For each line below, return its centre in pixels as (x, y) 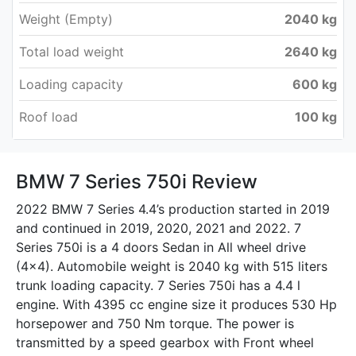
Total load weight (72, 51)
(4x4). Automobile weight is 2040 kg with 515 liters (172, 266)
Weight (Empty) (66, 19)
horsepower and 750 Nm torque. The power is (155, 323)
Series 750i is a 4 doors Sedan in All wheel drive (161, 247)
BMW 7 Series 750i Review (137, 181)
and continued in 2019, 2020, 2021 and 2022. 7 (159, 228)
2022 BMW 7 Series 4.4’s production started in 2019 (173, 209)
